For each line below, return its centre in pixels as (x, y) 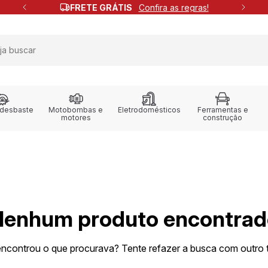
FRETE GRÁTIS (102, 7)
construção (223, 118)
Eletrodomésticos (149, 110)
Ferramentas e (223, 110)
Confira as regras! (173, 7)
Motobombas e (76, 110)
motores (76, 118)
